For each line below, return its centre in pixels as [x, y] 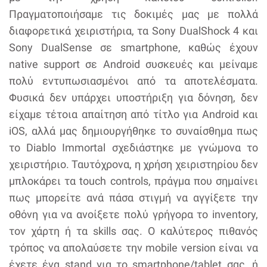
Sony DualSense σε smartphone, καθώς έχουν [133, 48]
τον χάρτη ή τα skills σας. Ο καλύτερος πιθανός [133, 231]
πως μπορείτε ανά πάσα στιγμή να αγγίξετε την [133, 198]
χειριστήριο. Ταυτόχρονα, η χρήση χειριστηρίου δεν [133, 164]
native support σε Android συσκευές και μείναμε [133, 64]
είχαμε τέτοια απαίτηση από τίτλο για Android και [133, 114]
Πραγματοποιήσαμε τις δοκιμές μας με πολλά [133, 14]
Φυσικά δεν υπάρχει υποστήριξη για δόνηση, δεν [133, 98]
